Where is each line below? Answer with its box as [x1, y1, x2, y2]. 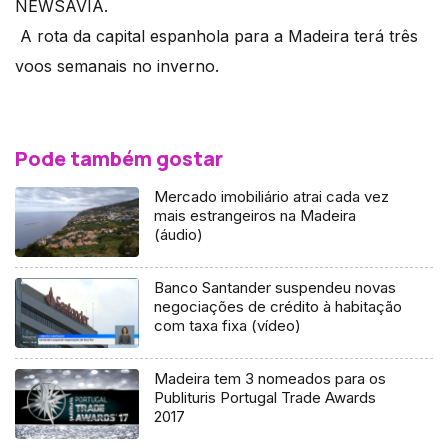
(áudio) [154, 225, 204, 245]
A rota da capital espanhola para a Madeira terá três [15, 26, 418, 47]
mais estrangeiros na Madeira [154, 206, 357, 226]
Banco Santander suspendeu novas [154, 277, 397, 297]
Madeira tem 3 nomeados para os [154, 368, 387, 388]
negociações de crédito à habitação [154, 296, 403, 316]
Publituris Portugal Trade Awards [154, 387, 377, 407]
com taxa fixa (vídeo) [154, 315, 302, 335]
